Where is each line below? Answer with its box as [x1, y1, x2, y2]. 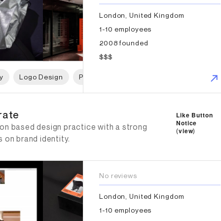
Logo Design [19, 72, 63, 81]
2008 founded [99, 38, 148, 47]
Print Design [78, 72, 122, 81]
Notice [176, 118, 197, 127]
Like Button [176, 110, 213, 119]
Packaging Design [137, 72, 200, 81]
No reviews [99, 171, 137, 180]
